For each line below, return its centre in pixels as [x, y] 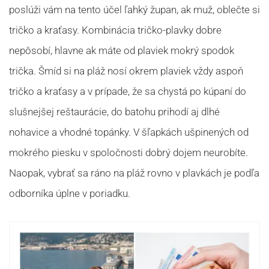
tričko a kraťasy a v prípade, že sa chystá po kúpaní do [128, 91]
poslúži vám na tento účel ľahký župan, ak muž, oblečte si [134, 9]
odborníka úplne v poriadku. [70, 193]
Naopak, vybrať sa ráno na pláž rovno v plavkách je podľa [134, 173]
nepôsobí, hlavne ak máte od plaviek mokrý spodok [122, 50]
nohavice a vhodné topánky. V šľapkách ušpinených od [129, 132]
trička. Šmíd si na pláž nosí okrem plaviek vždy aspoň [126, 71]
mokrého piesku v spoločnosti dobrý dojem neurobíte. [128, 152]
